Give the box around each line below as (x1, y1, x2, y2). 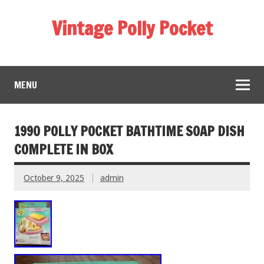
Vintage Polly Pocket (51, 15, 213, 42)
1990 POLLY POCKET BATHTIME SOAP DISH (14, 121, 245, 140)
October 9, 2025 (24, 173, 84, 183)
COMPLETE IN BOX (14, 140, 113, 159)
